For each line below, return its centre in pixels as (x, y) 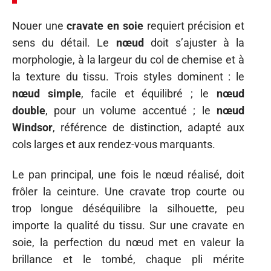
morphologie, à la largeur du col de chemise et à (128, 59)
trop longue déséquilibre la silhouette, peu (128, 209)
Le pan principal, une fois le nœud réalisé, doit (128, 175)
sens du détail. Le (64, 42)
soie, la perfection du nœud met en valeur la (128, 243)
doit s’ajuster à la (194, 42)
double (29, 110)
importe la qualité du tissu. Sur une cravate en (128, 226)
